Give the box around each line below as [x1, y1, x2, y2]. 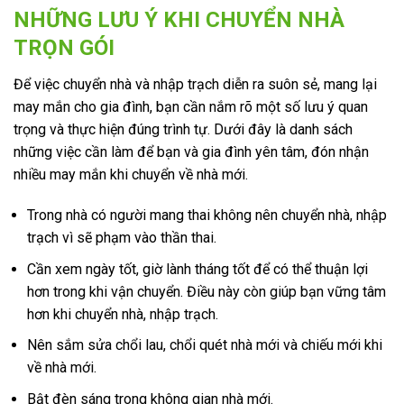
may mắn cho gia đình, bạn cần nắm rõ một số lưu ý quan [14, 97, 368, 115]
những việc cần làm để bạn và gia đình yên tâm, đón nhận [14, 142, 369, 161]
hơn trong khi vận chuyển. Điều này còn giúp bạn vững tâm [27, 282, 386, 300]
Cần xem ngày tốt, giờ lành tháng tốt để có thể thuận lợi [27, 260, 368, 278]
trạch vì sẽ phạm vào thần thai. [27, 229, 216, 247]
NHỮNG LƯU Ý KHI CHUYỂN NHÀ [14, 6, 344, 32]
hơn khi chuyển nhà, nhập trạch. [27, 305, 218, 323]
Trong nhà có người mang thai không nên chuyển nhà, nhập [27, 207, 387, 225]
